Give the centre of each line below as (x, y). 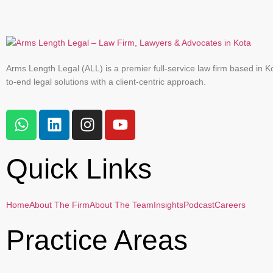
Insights (168, 204)
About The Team (122, 204)
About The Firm (59, 204)
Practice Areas (97, 240)
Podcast (199, 204)
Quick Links (79, 168)
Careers (230, 204)
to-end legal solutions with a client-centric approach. (106, 82)
